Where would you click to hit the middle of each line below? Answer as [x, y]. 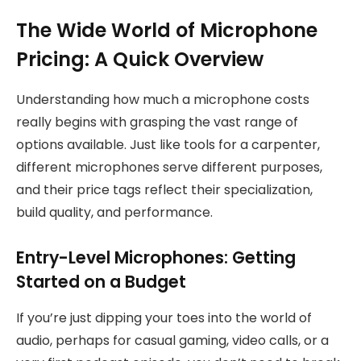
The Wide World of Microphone [167, 30]
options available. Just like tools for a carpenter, [168, 144]
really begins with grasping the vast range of [157, 122]
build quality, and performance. [114, 212]
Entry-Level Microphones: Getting [156, 258]
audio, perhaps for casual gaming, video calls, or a [172, 340]
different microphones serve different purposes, [169, 167]
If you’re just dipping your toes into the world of [164, 317]
